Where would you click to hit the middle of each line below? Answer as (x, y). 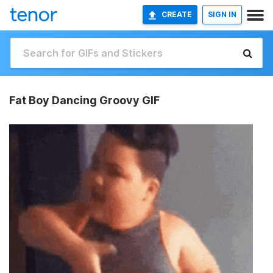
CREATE (177, 14)
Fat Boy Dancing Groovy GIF (84, 100)
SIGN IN (222, 14)
